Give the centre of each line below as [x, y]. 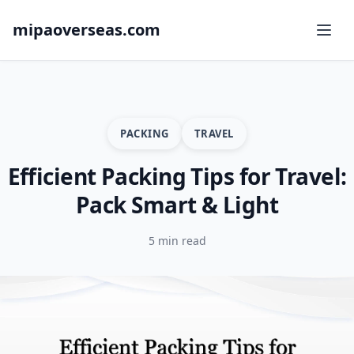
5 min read [177, 241]
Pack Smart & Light [177, 205]
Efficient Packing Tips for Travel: [177, 176]
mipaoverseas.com [87, 30]
